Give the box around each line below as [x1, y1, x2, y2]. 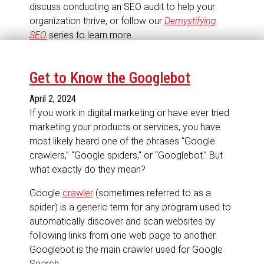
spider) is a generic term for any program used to [29, 201, 231, 213]
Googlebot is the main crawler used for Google [29, 243, 223, 255]
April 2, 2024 [29, 93, 76, 104]
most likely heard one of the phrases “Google [29, 135, 215, 147]
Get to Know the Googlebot [29, 69, 190, 87]
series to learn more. [47, 29, 133, 41]
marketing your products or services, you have [29, 121, 220, 133]
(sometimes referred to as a [93, 187, 211, 199]
